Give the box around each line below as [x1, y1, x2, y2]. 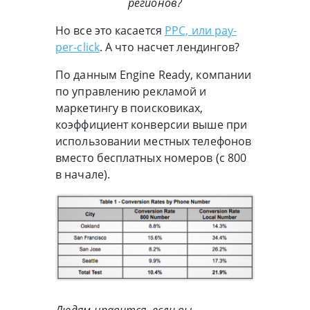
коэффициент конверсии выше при [55, 117, 248, 133]
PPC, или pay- [165, 23, 237, 39]
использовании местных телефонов [55, 134, 252, 149]
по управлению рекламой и [55, 84, 207, 100]
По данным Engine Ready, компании [55, 67, 252, 83]
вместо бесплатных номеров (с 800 [55, 150, 247, 166]
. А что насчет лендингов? [99, 39, 240, 55]
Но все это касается [55, 23, 165, 39]
